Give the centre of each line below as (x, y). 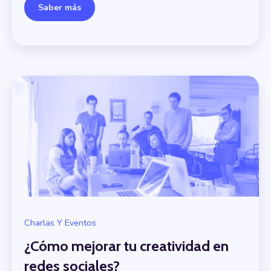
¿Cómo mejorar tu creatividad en (126, 246)
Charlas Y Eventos (60, 222)
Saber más (60, 7)
